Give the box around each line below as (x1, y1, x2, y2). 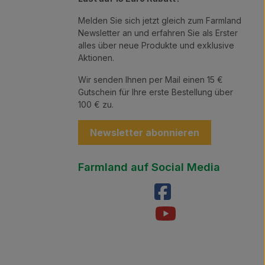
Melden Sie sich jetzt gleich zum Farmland (78, 15, 241, 25)
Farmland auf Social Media (78, 160, 220, 173)
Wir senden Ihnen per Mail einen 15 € (78, 75, 223, 85)
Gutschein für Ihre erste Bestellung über (78, 87, 233, 97)
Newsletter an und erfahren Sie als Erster (78, 28, 238, 38)
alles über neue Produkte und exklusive (78, 40, 234, 50)
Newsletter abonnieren (90, 127, 199, 138)
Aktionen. (78, 53, 114, 63)
